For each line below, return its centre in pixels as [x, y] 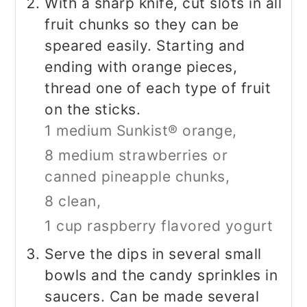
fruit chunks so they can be [142, 25]
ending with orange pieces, [141, 67]
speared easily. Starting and [145, 46]
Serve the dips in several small [153, 254]
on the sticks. [93, 110]
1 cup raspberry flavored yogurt [159, 226]
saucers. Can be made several [152, 297]
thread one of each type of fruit [158, 88]
